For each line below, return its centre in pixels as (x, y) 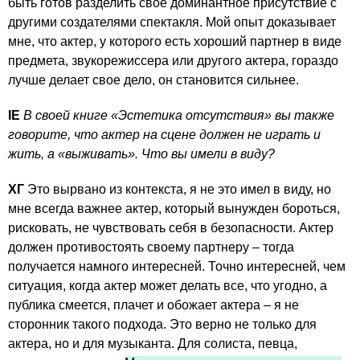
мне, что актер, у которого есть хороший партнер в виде (175, 41)
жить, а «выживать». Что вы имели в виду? (141, 153)
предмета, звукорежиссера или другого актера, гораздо (173, 60)
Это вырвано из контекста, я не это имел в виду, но (178, 189)
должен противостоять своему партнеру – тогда (151, 247)
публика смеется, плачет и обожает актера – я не (153, 305)
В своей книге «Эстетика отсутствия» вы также (179, 115)
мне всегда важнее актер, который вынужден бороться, (174, 208)
